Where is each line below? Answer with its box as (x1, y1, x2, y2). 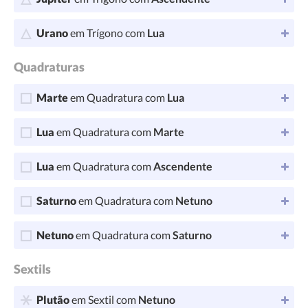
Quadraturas (14, 59, 85, 74)
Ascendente (153, 159, 212, 173)
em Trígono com (68, 26, 147, 39)
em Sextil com (69, 293, 138, 306)
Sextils (14, 261, 51, 276)
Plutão (36, 293, 69, 306)
